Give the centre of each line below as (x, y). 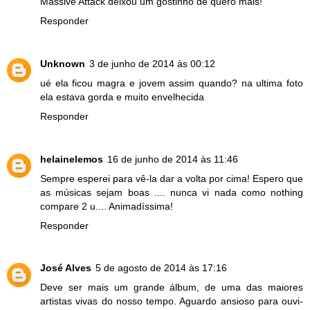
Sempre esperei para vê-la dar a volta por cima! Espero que (172, 178)
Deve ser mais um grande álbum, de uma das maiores (172, 288)
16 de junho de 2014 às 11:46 (173, 159)
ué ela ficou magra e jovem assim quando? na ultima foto (172, 83)
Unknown (63, 63)
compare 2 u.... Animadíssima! (107, 206)
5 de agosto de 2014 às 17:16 (161, 268)
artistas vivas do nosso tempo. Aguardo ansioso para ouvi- (172, 301)
